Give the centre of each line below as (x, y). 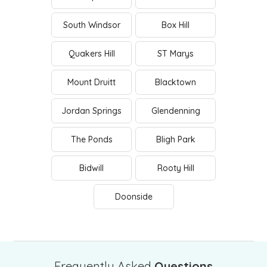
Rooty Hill (176, 168)
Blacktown (176, 82)
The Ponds (91, 139)
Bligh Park (176, 139)
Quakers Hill (91, 54)
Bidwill (91, 168)
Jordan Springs (91, 111)
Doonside (133, 197)
